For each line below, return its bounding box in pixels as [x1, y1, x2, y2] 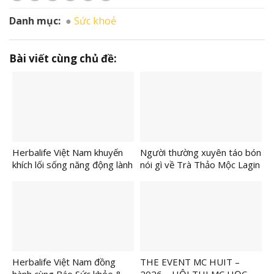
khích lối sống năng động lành [12, 158, 133, 171]
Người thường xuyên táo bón [140, 146, 261, 159]
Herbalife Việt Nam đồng [12, 256, 116, 268]
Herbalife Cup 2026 [12, 195, 94, 208]
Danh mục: [9, 14, 61, 28]
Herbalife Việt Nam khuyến [12, 146, 123, 159]
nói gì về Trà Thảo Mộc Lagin [140, 158, 260, 171]
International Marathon [12, 183, 108, 196]
